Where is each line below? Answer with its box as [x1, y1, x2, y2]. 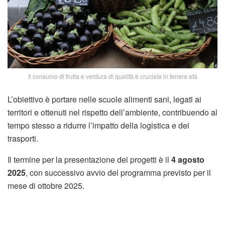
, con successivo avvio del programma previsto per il [26, 167, 211, 179]
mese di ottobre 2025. [8, 180, 84, 192]
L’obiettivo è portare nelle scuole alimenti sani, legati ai [8, 93, 201, 105]
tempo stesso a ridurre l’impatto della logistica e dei [8, 120, 189, 132]
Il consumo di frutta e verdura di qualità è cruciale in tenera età [28, 72, 197, 81]
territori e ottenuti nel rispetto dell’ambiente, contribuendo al [8, 106, 217, 119]
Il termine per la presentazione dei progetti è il [8, 154, 171, 166]
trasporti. [8, 133, 38, 145]
